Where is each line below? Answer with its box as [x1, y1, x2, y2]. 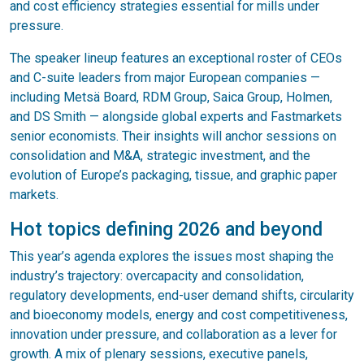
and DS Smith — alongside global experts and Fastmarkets [10, 108, 342, 124]
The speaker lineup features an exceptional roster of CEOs [10, 50, 342, 66]
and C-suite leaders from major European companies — [10, 69, 320, 85]
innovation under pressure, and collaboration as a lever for [10, 326, 337, 342]
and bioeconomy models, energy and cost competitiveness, [10, 306, 348, 323]
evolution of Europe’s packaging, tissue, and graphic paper [10, 167, 337, 183]
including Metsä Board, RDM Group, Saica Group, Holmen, [10, 89, 332, 105]
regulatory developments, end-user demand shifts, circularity [10, 287, 354, 303]
